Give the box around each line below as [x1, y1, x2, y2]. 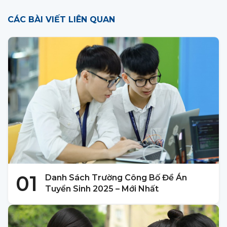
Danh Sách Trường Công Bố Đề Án [45, 173, 187, 183]
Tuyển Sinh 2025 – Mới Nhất [45, 184, 159, 194]
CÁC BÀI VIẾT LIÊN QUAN [8, 15, 115, 25]
